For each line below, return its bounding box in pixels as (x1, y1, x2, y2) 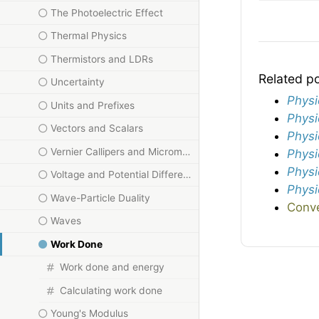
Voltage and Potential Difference (183, 169, 192, 181)
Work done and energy (59, 261, 164, 273)
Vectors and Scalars (51, 122, 144, 135)
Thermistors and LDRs (51, 53, 154, 65)
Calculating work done (59, 284, 162, 296)
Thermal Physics (51, 30, 127, 42)
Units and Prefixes (51, 99, 135, 111)
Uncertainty (51, 76, 105, 88)
